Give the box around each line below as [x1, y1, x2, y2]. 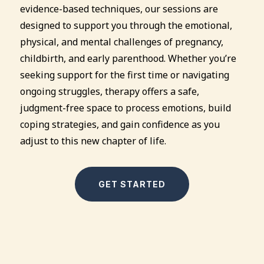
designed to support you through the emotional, [19, 18, 232, 32]
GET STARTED [98, 179, 166, 189]
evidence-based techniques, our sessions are [19, 2, 218, 15]
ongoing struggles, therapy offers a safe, [19, 84, 199, 98]
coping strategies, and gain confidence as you [19, 117, 220, 131]
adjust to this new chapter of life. [19, 134, 166, 147]
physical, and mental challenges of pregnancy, [19, 35, 223, 48]
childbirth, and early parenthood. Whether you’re [19, 51, 236, 65]
